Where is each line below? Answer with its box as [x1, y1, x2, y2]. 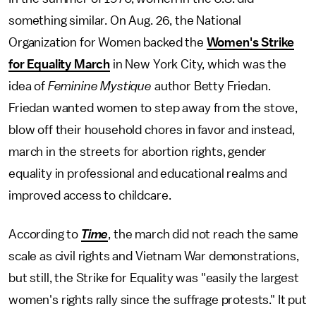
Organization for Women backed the [8, 35, 207, 49]
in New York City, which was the [110, 57, 287, 71]
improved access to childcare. [8, 188, 171, 202]
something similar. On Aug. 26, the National [8, 13, 242, 27]
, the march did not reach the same [108, 227, 298, 241]
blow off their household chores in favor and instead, [8, 123, 295, 136]
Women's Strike [206, 35, 295, 49]
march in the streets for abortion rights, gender [8, 145, 267, 158]
